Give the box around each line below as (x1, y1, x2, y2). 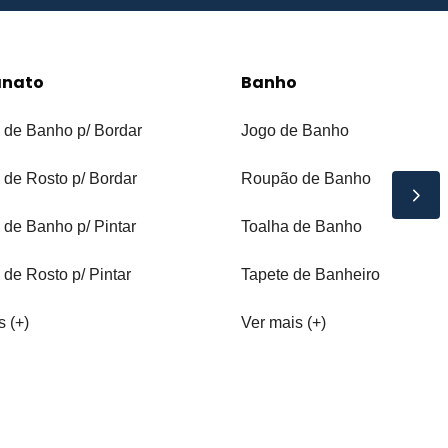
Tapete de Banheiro (240, 266, 380, 284)
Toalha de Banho (240, 218, 362, 236)
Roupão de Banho (240, 170, 371, 188)
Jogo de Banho (240, 122, 349, 140)
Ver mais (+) (240, 314, 326, 332)
